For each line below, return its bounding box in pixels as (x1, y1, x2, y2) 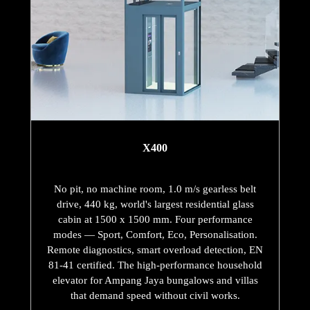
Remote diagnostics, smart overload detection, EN (47, 244, 263, 256)
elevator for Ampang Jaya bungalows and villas (52, 275, 258, 286)
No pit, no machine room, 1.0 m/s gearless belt (54, 183, 256, 195)
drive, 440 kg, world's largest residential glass (56, 199, 254, 210)
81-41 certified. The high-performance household (48, 259, 262, 271)
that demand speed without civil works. (70, 290, 240, 302)
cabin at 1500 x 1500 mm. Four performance (57, 214, 253, 226)
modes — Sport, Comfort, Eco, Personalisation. (53, 229, 257, 241)
